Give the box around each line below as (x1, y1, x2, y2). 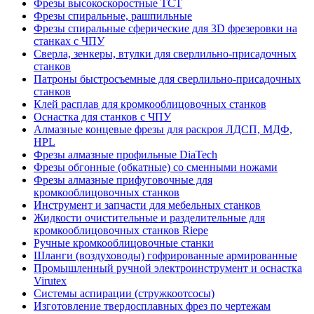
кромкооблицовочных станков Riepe (34, 224, 208, 236)
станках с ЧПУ (34, 34, 104, 47)
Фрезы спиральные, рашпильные (34, 9, 192, 22)
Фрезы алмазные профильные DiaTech (34, 148, 217, 161)
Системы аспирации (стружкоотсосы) (34, 287, 214, 299)
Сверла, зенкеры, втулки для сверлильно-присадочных (34, 47, 296, 60)
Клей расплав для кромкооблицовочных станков (34, 97, 266, 110)
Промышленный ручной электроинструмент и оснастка (34, 261, 302, 274)
